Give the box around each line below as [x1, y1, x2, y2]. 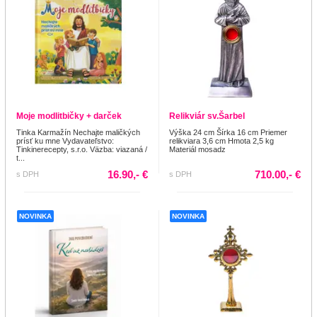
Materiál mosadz [169, 144, 226, 154]
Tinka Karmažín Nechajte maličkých [16, 127, 140, 137]
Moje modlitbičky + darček [16, 110, 122, 121]
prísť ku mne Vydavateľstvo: [16, 136, 114, 145]
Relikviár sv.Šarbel [169, 110, 245, 121]
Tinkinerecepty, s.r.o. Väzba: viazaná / [16, 144, 147, 154]
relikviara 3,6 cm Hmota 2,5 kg [169, 136, 274, 145]
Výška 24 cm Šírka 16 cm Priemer [169, 127, 287, 137]
